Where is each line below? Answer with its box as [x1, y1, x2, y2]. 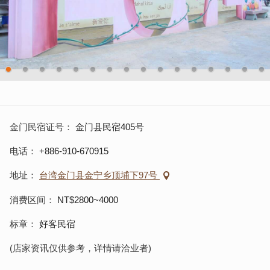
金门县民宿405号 [75, 122, 144, 132]
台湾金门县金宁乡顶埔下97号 [39, 170, 160, 180]
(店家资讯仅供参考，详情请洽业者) [10, 243, 151, 254]
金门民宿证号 [10, 122, 64, 132]
